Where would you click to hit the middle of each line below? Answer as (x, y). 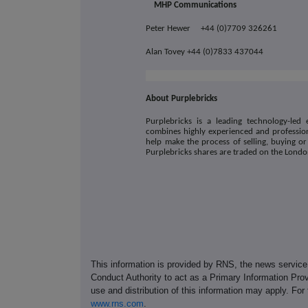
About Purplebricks (182, 99)
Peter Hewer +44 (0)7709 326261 (212, 29)
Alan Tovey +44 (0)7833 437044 (205, 52)
